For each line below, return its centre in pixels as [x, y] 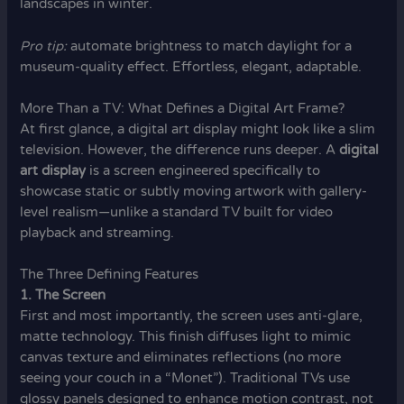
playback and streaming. [97, 233]
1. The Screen [63, 296]
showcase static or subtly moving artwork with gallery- [194, 191]
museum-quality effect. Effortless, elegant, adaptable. [191, 67]
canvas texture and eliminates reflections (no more [181, 358]
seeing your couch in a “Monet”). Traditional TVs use [185, 379]
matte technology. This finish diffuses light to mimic [186, 337]
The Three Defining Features [110, 275]
